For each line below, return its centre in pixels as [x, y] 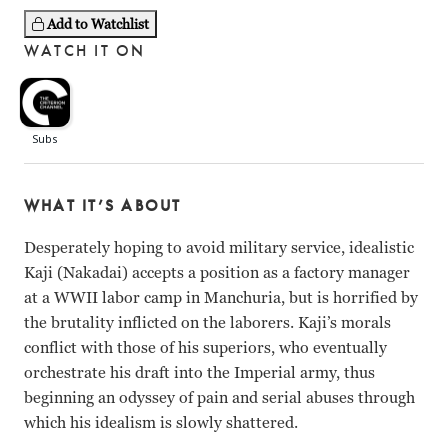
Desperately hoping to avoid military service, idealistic [219, 248]
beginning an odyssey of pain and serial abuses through [219, 398]
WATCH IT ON [85, 51]
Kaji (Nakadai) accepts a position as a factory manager [217, 273]
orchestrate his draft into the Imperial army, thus [199, 373]
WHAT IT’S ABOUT [103, 206]
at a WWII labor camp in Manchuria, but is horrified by [221, 298]
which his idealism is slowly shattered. [161, 423]
